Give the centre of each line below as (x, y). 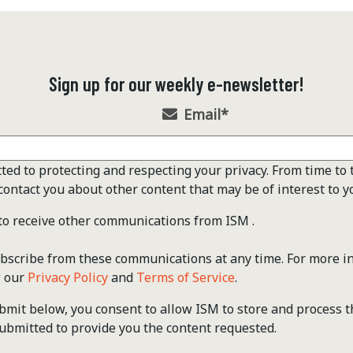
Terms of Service (186, 277)
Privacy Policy (68, 277)
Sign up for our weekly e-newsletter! (176, 84)
